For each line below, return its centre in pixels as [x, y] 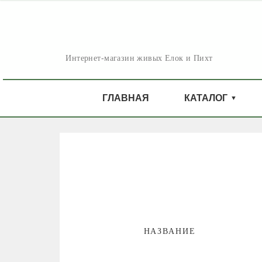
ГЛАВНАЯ [125, 98]
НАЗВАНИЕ [170, 231]
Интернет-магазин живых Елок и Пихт [139, 58]
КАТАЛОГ [206, 98]
